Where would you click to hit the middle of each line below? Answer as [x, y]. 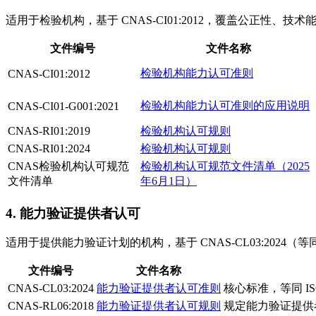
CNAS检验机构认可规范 [68, 166]
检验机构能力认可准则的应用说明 [225, 105]
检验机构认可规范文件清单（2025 [225, 166]
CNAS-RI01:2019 [49, 130]
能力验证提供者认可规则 [159, 306]
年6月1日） [169, 181]
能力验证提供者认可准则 [159, 288]
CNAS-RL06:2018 [51, 306]
